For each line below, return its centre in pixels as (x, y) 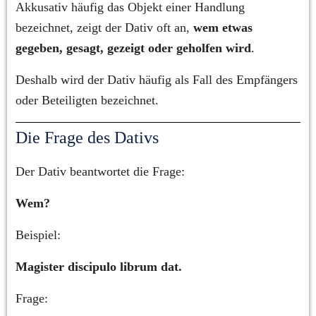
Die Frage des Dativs (87, 138)
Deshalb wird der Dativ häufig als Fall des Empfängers (157, 80)
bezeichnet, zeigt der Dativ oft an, (104, 28)
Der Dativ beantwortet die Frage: (100, 171)
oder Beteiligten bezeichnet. (87, 100)
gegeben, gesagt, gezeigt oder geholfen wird (133, 48)
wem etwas (223, 28)
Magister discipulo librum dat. (99, 267)
